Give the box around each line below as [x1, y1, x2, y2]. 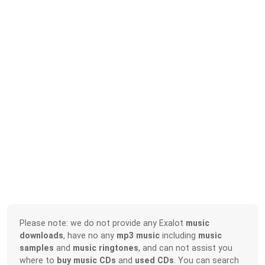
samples [20, 243, 54, 253]
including [160, 230, 199, 240]
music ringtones [73, 243, 139, 253]
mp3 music [117, 230, 160, 240]
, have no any [63, 230, 117, 240]
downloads [20, 230, 64, 240]
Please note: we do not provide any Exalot [20, 218, 186, 228]
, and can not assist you [138, 243, 233, 253]
